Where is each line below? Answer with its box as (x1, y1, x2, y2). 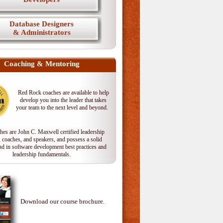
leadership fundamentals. (12, 151, 71, 158)
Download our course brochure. (20, 198, 105, 205)
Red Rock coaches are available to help (17, 89, 109, 96)
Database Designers (9, 20, 74, 28)
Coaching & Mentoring (3, 60, 80, 68)
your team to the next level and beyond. (15, 104, 111, 111)
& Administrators (12, 28, 71, 36)
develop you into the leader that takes (20, 97, 107, 104)
